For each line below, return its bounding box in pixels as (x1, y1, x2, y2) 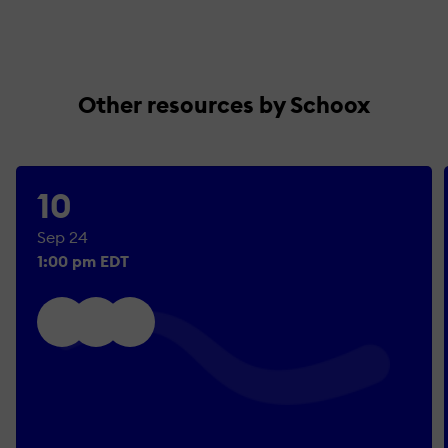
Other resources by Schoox (78, 89, 370, 119)
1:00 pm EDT (37, 250, 129, 271)
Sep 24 (37, 226, 88, 247)
